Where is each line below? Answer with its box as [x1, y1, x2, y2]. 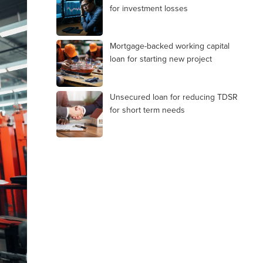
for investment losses [110, 2, 188, 15]
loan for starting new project [110, 53, 212, 65]
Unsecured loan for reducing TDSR [110, 90, 238, 103]
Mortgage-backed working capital [110, 40, 230, 52]
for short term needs [110, 103, 185, 116]
